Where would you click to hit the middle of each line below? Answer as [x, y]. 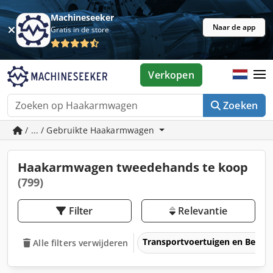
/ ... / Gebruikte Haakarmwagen [90, 130]
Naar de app [234, 27]
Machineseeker [83, 17]
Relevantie [201, 211]
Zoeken [240, 105]
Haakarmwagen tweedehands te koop [133, 167]
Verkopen [171, 75]
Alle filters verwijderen [81, 243]
